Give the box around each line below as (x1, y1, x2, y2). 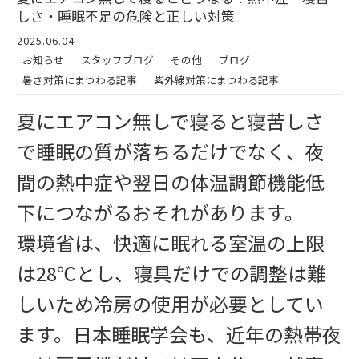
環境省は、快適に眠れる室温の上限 (17, 228, 325, 256)
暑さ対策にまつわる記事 (22, 71, 137, 87)
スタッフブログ (81, 52, 154, 68)
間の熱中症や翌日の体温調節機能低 (17, 167, 325, 196)
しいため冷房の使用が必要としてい (17, 288, 324, 317)
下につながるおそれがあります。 (17, 197, 304, 226)
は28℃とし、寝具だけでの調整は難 (17, 258, 326, 287)
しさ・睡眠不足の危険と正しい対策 (17, 6, 235, 26)
